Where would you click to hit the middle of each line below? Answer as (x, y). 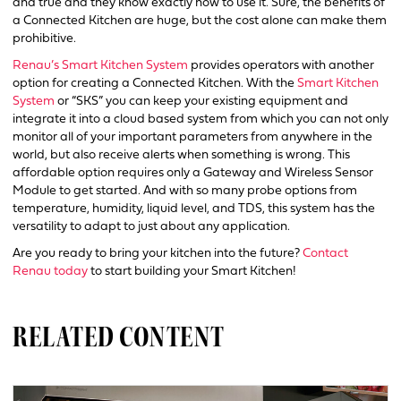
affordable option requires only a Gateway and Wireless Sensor (193, 173)
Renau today (50, 271)
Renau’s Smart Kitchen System (100, 65)
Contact (325, 253)
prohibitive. (44, 38)
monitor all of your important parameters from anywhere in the (192, 137)
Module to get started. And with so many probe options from (185, 191)
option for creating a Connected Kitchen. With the (155, 83)
